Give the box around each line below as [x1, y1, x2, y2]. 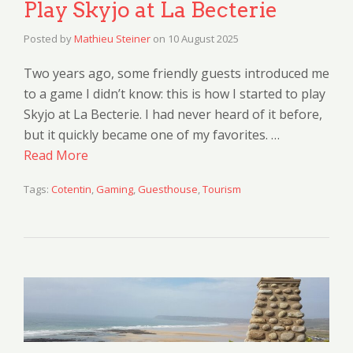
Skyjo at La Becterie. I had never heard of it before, [24, 105, 322, 123]
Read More [24, 146, 88, 164]
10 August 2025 [168, 31, 239, 46]
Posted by [24, 31, 74, 46]
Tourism [203, 181, 241, 196]
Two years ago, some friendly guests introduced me [24, 64, 329, 82]
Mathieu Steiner [74, 31, 150, 46]
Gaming [96, 181, 133, 196]
